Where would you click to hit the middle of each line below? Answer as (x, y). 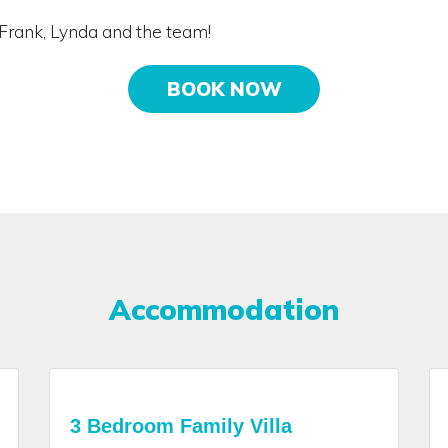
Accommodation (224, 309)
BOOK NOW (224, 88)
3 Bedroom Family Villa (181, 425)
